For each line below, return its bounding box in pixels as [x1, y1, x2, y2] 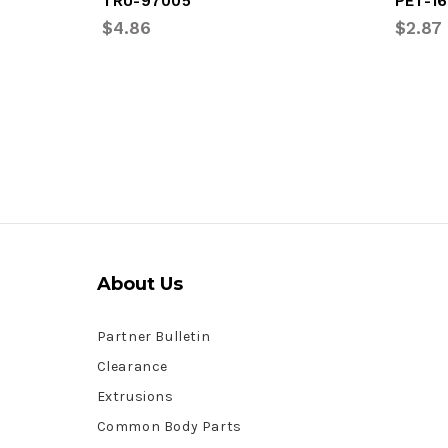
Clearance [96, 357, 168, 375]
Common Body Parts [96, 417, 242, 435]
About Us [96, 272, 183, 295]
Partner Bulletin [96, 327, 211, 345]
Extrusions [96, 387, 174, 405]
